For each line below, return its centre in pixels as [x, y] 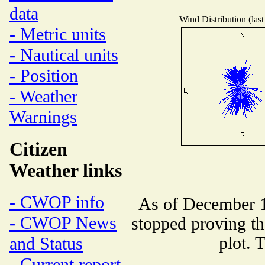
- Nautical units [64, 55]
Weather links [66, 170]
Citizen [38, 149]
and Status [46, 244]
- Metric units [58, 34]
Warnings [43, 117]
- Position [44, 75]
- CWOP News [63, 223]
